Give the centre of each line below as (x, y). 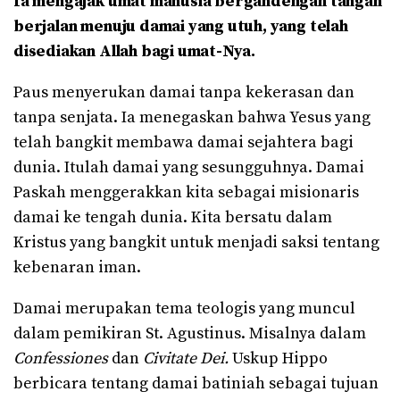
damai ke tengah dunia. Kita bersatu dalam (173, 218)
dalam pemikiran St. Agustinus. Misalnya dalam (190, 334)
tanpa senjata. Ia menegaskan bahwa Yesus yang (192, 118)
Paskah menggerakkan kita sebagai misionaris (186, 193)
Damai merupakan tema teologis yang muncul (184, 309)
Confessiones (61, 359)
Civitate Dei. (186, 359)
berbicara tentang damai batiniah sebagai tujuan (196, 384)
